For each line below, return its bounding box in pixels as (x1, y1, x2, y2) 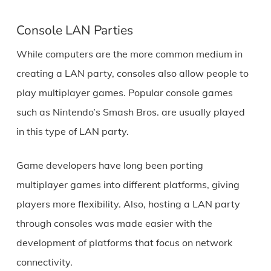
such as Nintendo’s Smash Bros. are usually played (16, 106, 245, 118)
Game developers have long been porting (16, 159, 203, 171)
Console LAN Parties (16, 22, 133, 39)
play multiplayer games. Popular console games (16, 87, 233, 99)
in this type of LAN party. (16, 125, 129, 137)
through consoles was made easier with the (16, 217, 212, 229)
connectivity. (16, 256, 73, 268)
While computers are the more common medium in (16, 48, 243, 60)
